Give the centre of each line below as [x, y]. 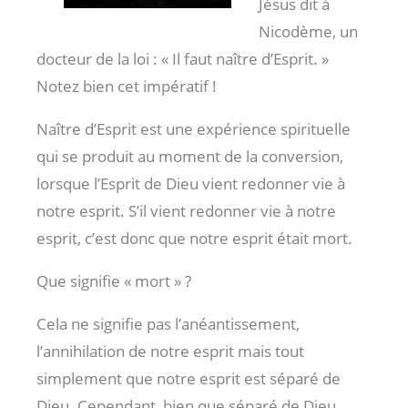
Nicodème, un [308, 32]
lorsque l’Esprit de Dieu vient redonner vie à [191, 184]
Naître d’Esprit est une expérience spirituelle [194, 129]
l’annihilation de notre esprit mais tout [170, 352]
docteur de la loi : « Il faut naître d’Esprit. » [183, 59]
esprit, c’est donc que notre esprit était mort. [194, 239]
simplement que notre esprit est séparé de [189, 379]
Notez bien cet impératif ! [127, 87]
